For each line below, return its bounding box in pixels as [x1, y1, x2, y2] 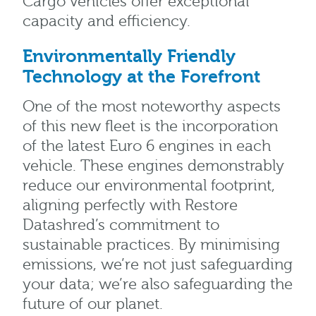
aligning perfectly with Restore [23, 197, 238, 215]
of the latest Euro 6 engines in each [23, 138, 271, 156]
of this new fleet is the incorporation [23, 118, 278, 136]
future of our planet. [23, 296, 163, 314]
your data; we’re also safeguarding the [23, 276, 293, 294]
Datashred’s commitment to [23, 217, 219, 235]
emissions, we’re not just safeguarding [23, 256, 293, 274]
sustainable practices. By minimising [23, 236, 280, 255]
